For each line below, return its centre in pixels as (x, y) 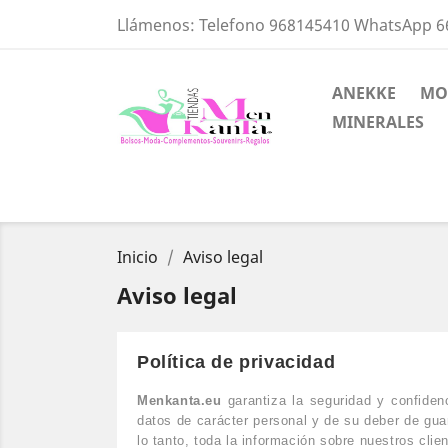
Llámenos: (158, 25)
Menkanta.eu (179, 400)
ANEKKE (364, 93)
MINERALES (378, 122)
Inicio (137, 257)
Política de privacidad (236, 362)
